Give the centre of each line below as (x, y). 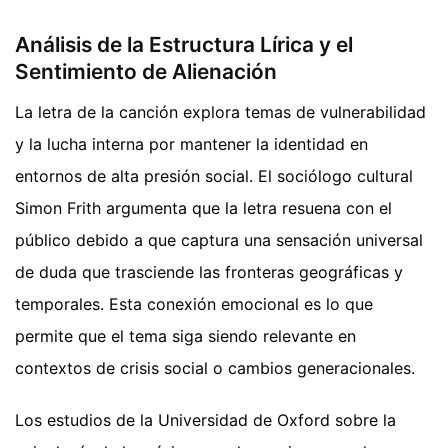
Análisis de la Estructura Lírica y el (184, 45)
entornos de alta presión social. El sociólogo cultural (214, 175)
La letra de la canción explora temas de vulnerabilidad (220, 111)
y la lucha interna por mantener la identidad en (191, 143)
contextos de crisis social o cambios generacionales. (215, 367)
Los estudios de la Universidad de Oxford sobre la (205, 419)
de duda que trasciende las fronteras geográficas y (209, 271)
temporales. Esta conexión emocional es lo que (194, 303)
